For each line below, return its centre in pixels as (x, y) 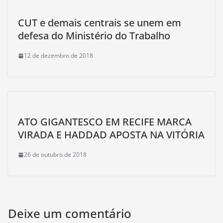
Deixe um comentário (70, 213)
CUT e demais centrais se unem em (100, 23)
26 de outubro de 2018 (55, 155)
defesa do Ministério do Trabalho (94, 36)
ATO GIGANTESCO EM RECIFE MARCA (105, 122)
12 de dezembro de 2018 (58, 56)
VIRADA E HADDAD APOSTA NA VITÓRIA (111, 135)
